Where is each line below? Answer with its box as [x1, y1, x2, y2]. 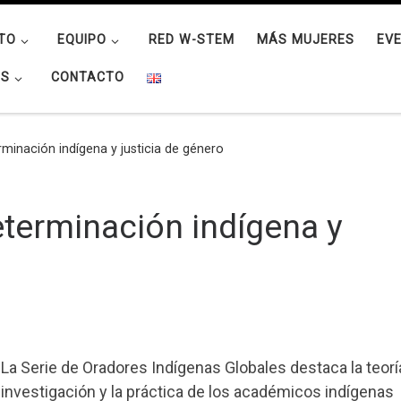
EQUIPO [57, 32, 107, 47]
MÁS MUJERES [256, 32, 354, 47]
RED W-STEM [148, 32, 235, 47]
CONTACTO [51, 70, 125, 85]
